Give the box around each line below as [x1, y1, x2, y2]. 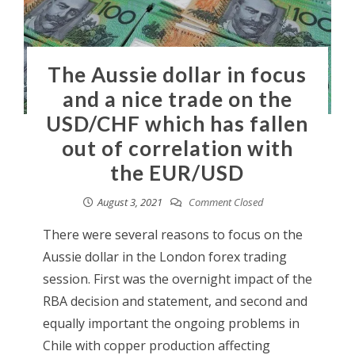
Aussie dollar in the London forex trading [42, 248, 287, 266]
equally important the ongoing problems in [42, 315, 300, 333]
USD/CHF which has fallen [46, 111, 309, 137]
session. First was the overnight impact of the [42, 270, 312, 288]
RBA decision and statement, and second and [42, 292, 307, 311]
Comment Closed [185, 195, 264, 210]
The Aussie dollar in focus [48, 62, 307, 88]
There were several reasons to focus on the [42, 226, 303, 244]
